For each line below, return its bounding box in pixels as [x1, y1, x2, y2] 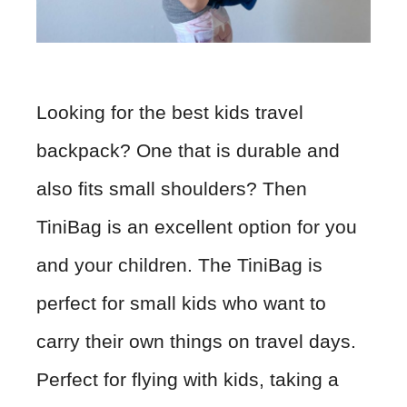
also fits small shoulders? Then [36, 178, 307, 200]
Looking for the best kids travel [36, 102, 303, 124]
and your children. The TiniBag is [36, 254, 323, 276]
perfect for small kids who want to [36, 293, 326, 314]
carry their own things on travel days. [36, 331, 356, 352]
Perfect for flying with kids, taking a [36, 369, 339, 391]
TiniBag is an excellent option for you [36, 216, 357, 238]
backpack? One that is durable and [36, 140, 340, 162]
